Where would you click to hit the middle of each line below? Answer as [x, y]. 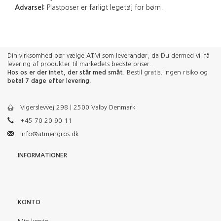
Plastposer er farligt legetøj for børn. [104, 8]
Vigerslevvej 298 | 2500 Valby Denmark [78, 107]
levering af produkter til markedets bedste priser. [79, 64]
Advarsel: [30, 8]
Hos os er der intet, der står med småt [65, 72]
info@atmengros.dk [49, 134]
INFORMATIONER [42, 155]
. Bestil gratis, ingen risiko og [165, 72]
